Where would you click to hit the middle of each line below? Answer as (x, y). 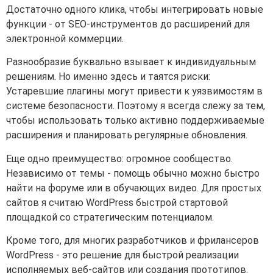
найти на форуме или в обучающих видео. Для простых (134, 188)
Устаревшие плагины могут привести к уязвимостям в (134, 91)
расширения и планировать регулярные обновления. (127, 135)
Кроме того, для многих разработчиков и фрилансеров (133, 240)
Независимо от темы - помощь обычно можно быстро (133, 173)
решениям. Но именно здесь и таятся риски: (108, 77)
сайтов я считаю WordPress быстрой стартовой (117, 202)
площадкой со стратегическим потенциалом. (110, 217)
